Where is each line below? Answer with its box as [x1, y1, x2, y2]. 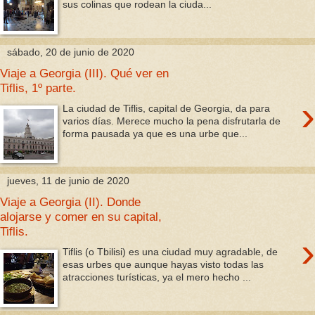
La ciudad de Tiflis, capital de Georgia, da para [63, 102, 271, 114]
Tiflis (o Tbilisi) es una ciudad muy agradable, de [63, 246, 278, 257]
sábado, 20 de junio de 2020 [7, 46, 134, 58]
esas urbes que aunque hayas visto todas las [63, 259, 264, 270]
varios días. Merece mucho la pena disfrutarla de [63, 115, 281, 127]
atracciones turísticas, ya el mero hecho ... [63, 271, 252, 283]
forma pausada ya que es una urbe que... [63, 127, 248, 139]
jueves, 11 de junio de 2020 [7, 175, 129, 187]
